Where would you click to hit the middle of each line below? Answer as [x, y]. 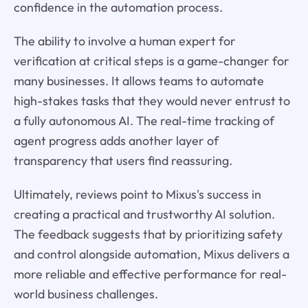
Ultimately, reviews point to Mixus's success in [137, 194]
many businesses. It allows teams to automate [139, 80]
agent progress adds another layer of [116, 140]
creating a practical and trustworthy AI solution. [144, 214]
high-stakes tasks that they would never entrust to [152, 100]
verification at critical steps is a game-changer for [151, 60]
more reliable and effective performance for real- [150, 274]
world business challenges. [86, 294]
